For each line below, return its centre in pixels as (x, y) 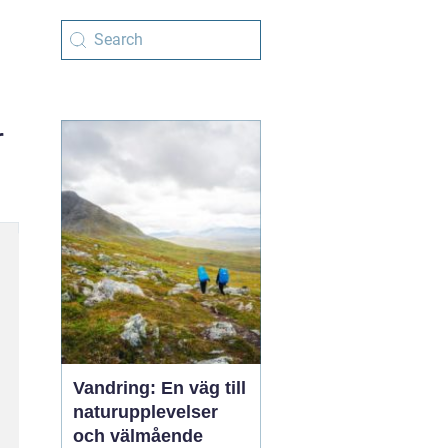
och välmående (138, 436)
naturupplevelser (145, 412)
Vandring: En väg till (159, 388)
